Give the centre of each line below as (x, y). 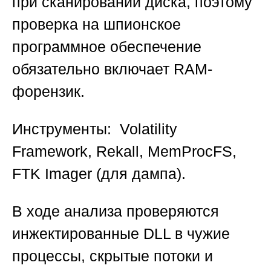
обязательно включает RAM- (112, 69)
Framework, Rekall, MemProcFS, (124, 152)
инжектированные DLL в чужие (121, 234)
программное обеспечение (107, 47)
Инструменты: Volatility (95, 129)
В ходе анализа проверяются (116, 211)
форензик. (48, 92)
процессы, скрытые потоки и (113, 256)
